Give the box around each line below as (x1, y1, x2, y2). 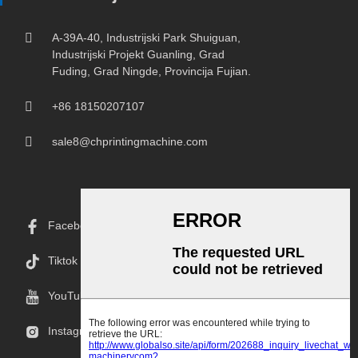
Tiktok (48, 254, 78, 268)
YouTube (48, 289, 93, 303)
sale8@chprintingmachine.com (52, 135, 208, 149)
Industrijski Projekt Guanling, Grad (52, 48, 225, 62)
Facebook (48, 219, 98, 233)
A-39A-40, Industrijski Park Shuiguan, (52, 31, 241, 45)
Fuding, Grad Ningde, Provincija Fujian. (52, 65, 251, 78)
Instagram (48, 324, 99, 338)
